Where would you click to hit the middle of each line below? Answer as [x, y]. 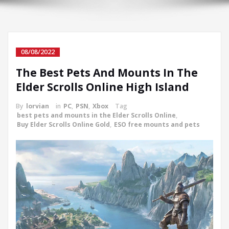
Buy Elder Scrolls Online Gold [63, 124]
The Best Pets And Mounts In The [107, 73]
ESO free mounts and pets [157, 124]
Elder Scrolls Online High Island [102, 87]
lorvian [38, 106]
